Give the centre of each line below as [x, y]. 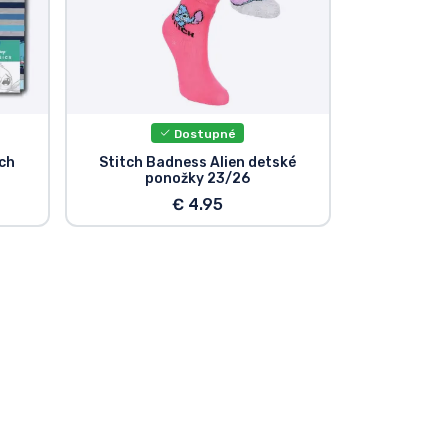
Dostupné [204, 133]
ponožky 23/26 [198, 179]
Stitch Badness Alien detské [198, 163]
